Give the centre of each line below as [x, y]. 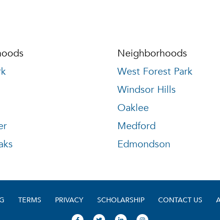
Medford [137, 126]
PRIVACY [69, 200]
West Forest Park [155, 71]
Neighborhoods [152, 53]
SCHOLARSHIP [121, 200]
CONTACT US [180, 200]
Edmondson [144, 144]
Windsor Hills [147, 90]
